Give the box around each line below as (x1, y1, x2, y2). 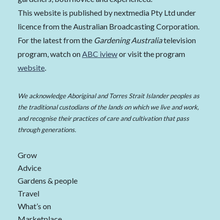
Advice (18, 163, 41, 172)
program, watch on (18, 49, 82, 58)
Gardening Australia (94, 35, 162, 45)
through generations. (18, 125, 76, 134)
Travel (18, 188, 39, 198)
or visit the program (117, 49, 185, 58)
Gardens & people (18, 175, 78, 185)
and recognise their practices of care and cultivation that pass (18, 114, 189, 122)
